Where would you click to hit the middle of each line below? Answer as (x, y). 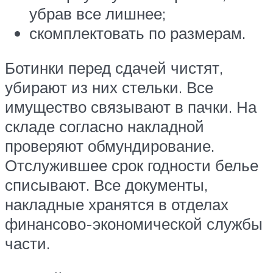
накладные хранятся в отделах (117, 204)
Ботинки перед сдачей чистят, (114, 68)
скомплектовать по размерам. (137, 33)
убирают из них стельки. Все (109, 87)
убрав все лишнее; (97, 13)
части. (27, 243)
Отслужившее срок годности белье (132, 165)
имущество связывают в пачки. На (131, 107)
